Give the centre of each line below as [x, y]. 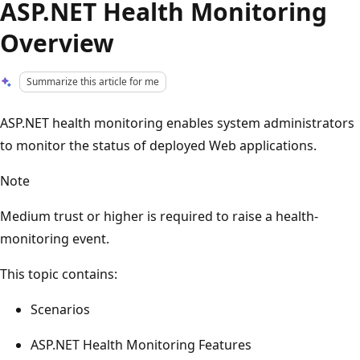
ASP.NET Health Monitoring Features [141, 344]
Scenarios [60, 309]
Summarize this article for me [93, 82]
